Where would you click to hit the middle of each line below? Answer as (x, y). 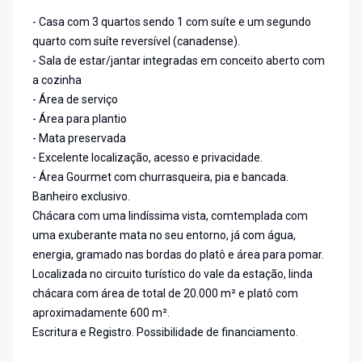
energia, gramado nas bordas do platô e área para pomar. (178, 255)
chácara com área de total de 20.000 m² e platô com (165, 294)
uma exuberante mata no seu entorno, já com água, (164, 236)
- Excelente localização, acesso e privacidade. (147, 158)
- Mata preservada (79, 139)
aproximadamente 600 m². (101, 313)
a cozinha (57, 80)
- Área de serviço (75, 100)
